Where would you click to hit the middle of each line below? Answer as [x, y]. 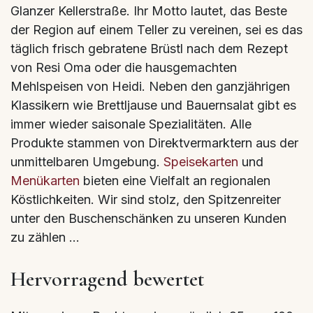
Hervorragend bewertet [107, 279]
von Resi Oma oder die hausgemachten [124, 68]
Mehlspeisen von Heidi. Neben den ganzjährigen [150, 87]
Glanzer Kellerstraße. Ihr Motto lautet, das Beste [149, 11]
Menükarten [45, 181]
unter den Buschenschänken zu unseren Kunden [148, 219]
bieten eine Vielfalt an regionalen [175, 181]
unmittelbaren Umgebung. [87, 162]
